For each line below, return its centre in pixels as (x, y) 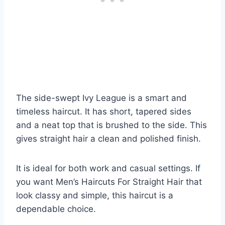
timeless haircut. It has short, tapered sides (104, 111)
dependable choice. (56, 209)
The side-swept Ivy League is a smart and (101, 98)
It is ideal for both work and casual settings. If (108, 168)
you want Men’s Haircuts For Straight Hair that (109, 182)
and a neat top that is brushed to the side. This (111, 125)
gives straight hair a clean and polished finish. (108, 138)
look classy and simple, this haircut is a (95, 195)
